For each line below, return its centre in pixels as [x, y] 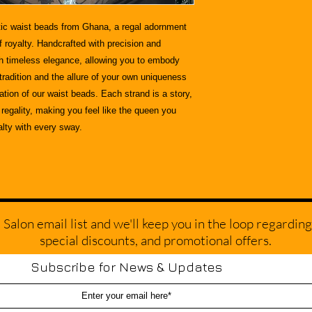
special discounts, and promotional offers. [155, 240]
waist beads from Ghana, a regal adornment [99, 26]
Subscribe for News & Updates [126, 266]
